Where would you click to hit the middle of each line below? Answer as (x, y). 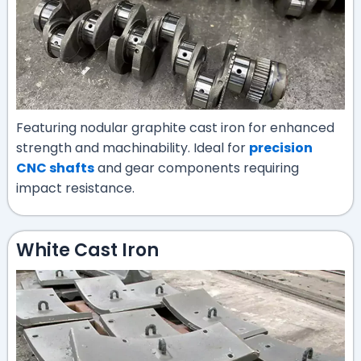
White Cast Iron (87, 251)
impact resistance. (75, 188)
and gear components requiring (197, 168)
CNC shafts (55, 168)
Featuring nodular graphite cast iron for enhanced (175, 127)
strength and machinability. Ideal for (133, 147)
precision (281, 147)
